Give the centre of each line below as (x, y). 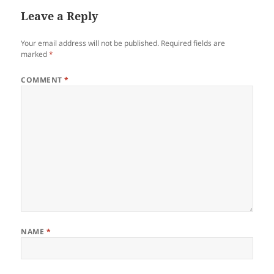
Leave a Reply (60, 16)
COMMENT (43, 80)
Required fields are (193, 43)
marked (35, 54)
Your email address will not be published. (90, 43)
